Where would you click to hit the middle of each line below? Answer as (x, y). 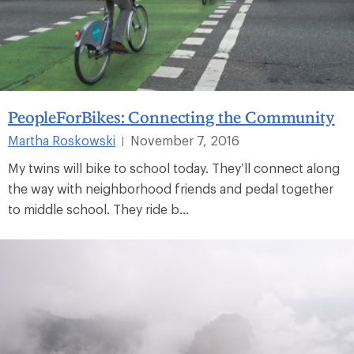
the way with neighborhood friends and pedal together (171, 188)
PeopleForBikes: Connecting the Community (171, 117)
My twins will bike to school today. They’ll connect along (174, 168)
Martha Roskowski (62, 140)
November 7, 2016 (185, 140)
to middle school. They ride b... (98, 209)
